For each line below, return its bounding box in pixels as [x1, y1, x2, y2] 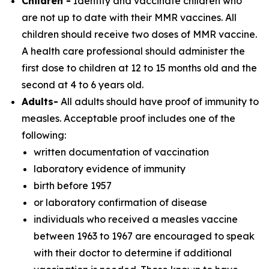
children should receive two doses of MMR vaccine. [22, 28, 257, 40]
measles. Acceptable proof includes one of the [22, 112, 235, 124]
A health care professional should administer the [22, 45, 245, 57]
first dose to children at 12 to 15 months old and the [22, 62, 257, 74]
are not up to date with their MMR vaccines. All [22, 11, 237, 23]
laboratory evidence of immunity [34, 163, 186, 175]
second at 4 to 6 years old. [22, 79, 144, 91]
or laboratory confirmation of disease [34, 196, 207, 208]
